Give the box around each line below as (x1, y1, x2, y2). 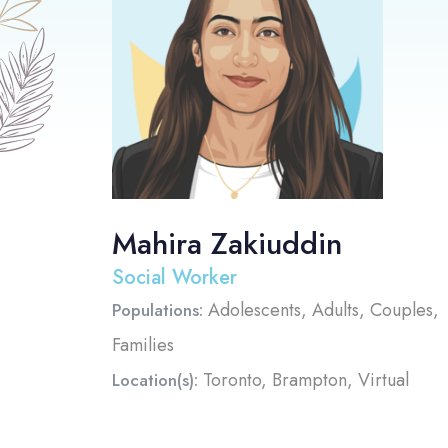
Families (112, 332, 174, 358)
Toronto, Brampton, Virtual (198, 367, 409, 393)
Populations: (112, 298, 203, 322)
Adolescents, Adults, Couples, (203, 297, 439, 323)
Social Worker (112, 263, 237, 292)
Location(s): (112, 368, 198, 392)
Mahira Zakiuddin (112, 222, 342, 265)
